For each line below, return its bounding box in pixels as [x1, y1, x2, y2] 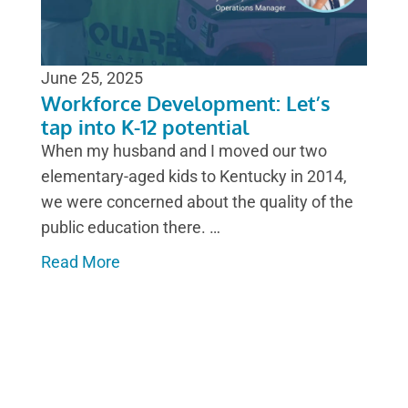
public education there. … [41, 218, 220, 238]
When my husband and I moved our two [41, 141, 327, 161]
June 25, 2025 [41, 68, 143, 88]
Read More [41, 252, 120, 272]
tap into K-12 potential [41, 114, 250, 140]
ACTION [41, 356, 126, 386]
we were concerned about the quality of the [41, 192, 353, 212]
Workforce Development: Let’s [41, 90, 331, 117]
